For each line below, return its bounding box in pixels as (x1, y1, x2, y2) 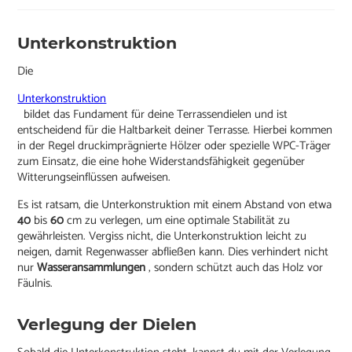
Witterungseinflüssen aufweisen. (17, 167, 171, 188)
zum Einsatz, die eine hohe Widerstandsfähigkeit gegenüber (17, 152, 306, 172)
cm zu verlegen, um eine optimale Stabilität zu (67, 211, 291, 231)
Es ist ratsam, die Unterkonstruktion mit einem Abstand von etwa (17, 195, 332, 215)
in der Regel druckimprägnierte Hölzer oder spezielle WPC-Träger (17, 136, 332, 156)
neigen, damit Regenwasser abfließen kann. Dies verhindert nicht (17, 242, 329, 262)
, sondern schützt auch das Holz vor (148, 258, 324, 278)
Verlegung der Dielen (17, 314, 197, 335)
